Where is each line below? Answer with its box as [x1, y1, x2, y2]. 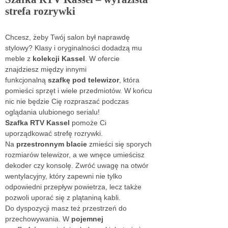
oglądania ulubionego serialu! [5, 108, 100, 117]
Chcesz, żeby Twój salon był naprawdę [5, 33, 130, 42]
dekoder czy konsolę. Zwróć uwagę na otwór [5, 161, 149, 170]
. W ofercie [85, 54, 120, 63]
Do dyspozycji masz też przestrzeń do [5, 204, 127, 213]
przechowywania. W [5, 215, 71, 223]
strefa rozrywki [5, 5, 75, 18]
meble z [5, 54, 33, 63]
